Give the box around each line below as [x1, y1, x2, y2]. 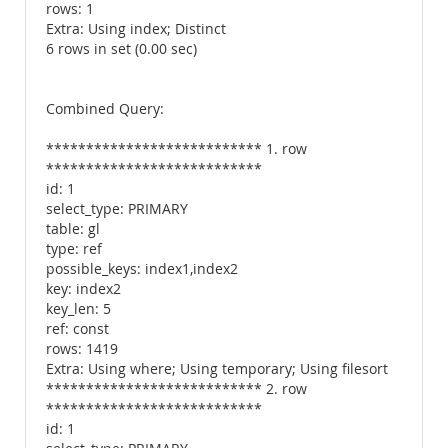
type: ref [46, 240, 102, 258]
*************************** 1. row [46, 140, 307, 158]
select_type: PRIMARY [46, 200, 188, 218]
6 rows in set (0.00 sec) [46, 40, 197, 58]
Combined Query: [46, 100, 164, 118]
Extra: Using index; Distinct [46, 20, 226, 38]
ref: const [46, 320, 109, 338]
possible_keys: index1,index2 [46, 260, 238, 278]
